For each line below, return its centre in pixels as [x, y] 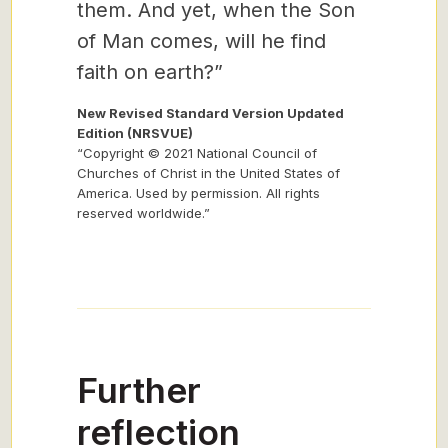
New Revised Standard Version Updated [210, 113]
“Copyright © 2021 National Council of [197, 153]
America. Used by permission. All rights [198, 193]
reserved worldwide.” [143, 213]
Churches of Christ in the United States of [208, 173]
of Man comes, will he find [201, 41]
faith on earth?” [150, 72]
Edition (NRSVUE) [135, 133]
